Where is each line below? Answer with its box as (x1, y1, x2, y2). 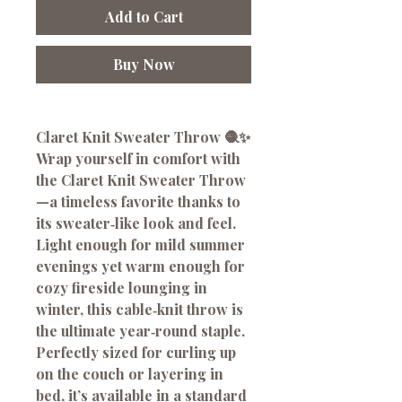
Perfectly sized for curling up (36, 343, 236, 363)
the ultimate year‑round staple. (36, 321, 245, 341)
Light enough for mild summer (36, 235, 245, 255)
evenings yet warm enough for (36, 257, 245, 276)
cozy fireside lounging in (36, 278, 207, 298)
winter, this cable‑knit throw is (36, 300, 243, 319)
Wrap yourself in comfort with (36, 149, 240, 169)
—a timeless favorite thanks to (36, 192, 240, 212)
